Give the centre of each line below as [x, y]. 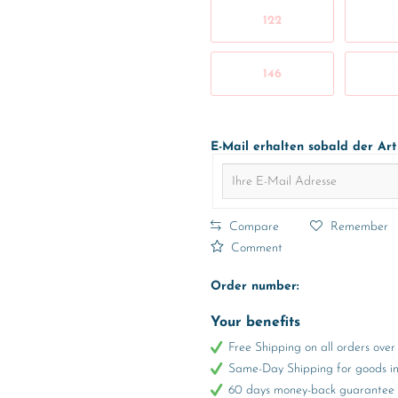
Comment [255, 248]
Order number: [255, 287]
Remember [359, 227]
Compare [252, 227]
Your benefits [255, 322]
